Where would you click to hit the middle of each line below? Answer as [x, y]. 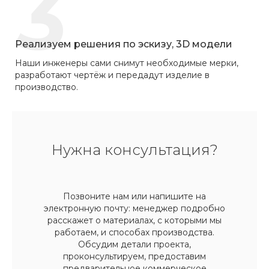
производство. [47, 87]
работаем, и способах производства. [134, 232]
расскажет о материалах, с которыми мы [134, 220]
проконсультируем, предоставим [134, 256]
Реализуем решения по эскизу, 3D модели [124, 44]
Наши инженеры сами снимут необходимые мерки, [127, 63]
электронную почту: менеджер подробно [134, 208]
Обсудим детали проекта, [134, 244]
